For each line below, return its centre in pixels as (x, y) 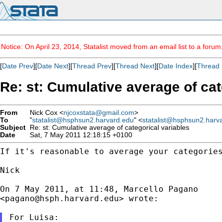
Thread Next (135, 66)
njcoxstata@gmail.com (99, 112)
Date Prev (18, 66)
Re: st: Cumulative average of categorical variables (108, 127)
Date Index (176, 66)
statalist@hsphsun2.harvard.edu (83, 120)
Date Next (53, 66)
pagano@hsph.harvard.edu (62, 198)
